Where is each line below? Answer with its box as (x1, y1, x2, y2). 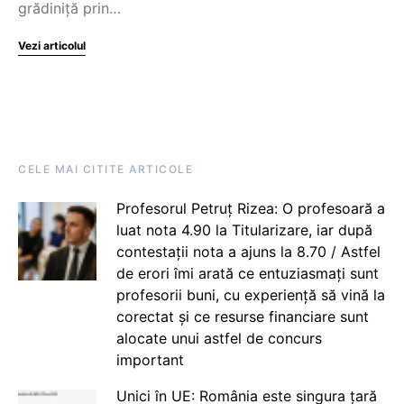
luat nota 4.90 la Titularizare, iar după (115, 221, 372, 239)
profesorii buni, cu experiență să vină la (115, 286, 385, 304)
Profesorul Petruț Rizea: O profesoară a (115, 199, 385, 217)
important (115, 351, 184, 369)
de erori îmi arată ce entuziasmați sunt (115, 264, 379, 282)
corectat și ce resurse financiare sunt (115, 308, 369, 326)
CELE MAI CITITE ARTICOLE (18, 162, 193, 176)
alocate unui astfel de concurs (115, 329, 322, 347)
